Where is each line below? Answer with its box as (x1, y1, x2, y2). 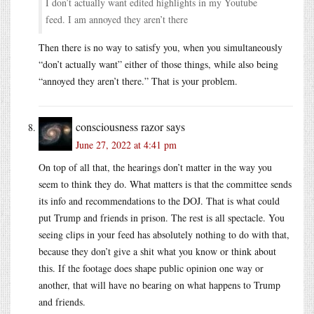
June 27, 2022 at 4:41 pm (76, 137, 177, 151)
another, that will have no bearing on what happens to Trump (39, 278, 280, 292)
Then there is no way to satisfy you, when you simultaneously (39, 40, 282, 54)
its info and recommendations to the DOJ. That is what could (39, 193, 280, 207)
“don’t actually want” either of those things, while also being (39, 57, 278, 71)
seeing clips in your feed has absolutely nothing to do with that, (39, 227, 289, 241)
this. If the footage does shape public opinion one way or (39, 261, 264, 275)
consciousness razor (76, 118, 163, 134)
